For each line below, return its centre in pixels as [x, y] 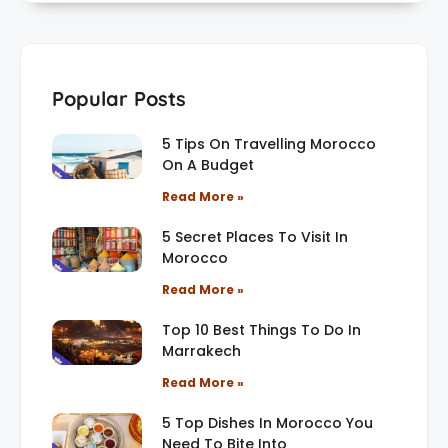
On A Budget [208, 164]
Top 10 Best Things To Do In [261, 329]
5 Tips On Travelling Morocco [269, 143]
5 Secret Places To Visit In [255, 236]
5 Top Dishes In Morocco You [267, 422]
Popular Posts [119, 98]
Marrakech [201, 350]
